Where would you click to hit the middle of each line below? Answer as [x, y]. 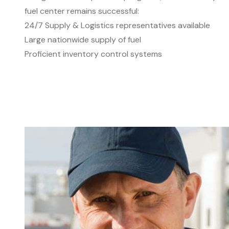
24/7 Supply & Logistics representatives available [117, 25]
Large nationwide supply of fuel [83, 40]
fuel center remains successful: [82, 11]
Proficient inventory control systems [93, 54]
